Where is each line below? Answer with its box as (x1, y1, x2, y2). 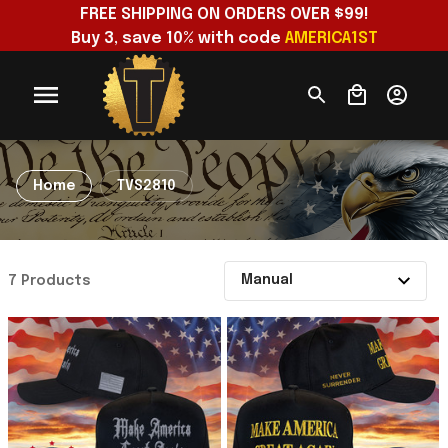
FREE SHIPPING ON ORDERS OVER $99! (79, 6, 369, 23)
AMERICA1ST (284, 30, 378, 47)
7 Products (8, 273, 91, 288)
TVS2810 (117, 178, 176, 193)
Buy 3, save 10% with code (70, 30, 285, 47)
